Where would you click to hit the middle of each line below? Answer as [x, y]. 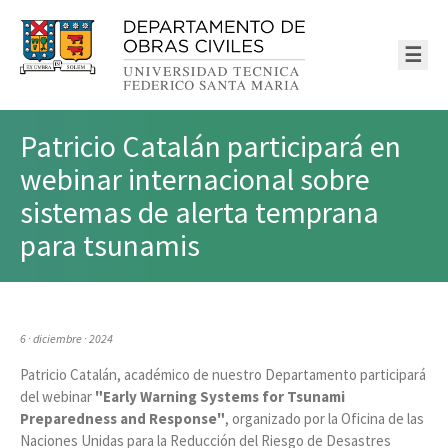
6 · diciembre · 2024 [66, 338]
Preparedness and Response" [122, 418]
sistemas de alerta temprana [199, 211]
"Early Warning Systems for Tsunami [220, 396]
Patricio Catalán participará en [210, 145]
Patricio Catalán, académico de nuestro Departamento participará [223, 374]
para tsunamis [110, 244]
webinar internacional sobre [195, 178]
